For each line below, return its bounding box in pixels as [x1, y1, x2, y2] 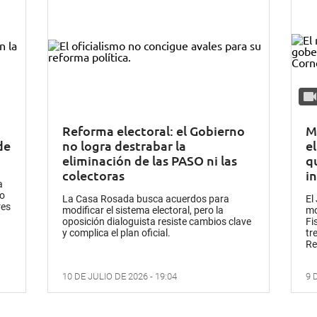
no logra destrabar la [62, 137, 187, 154]
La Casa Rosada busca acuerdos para [62, 193, 230, 205]
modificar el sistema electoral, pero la [62, 204, 224, 217]
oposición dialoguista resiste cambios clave [62, 216, 252, 228]
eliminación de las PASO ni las [62, 152, 238, 169]
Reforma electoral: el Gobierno [62, 122, 246, 139]
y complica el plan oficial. [62, 227, 171, 239]
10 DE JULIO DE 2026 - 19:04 [62, 271, 178, 282]
